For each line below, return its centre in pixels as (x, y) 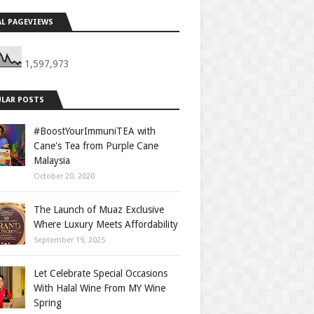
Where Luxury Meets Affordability (106, 224)
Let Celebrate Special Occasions (101, 273)
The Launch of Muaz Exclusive (99, 210)
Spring (48, 303)
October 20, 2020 (64, 176)
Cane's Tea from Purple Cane (96, 146)
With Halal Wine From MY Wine (100, 288)
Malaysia (52, 161)
